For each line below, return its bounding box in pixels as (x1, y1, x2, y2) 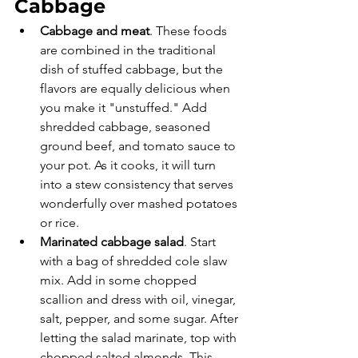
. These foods (149, 23, 230, 38)
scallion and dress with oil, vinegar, (40, 292, 239, 307)
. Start (184, 234, 219, 249)
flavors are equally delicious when (40, 81, 233, 96)
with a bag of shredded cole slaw (40, 253, 230, 268)
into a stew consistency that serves (40, 177, 237, 192)
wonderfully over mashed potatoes (40, 196, 241, 211)
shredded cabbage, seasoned (40, 119, 213, 134)
